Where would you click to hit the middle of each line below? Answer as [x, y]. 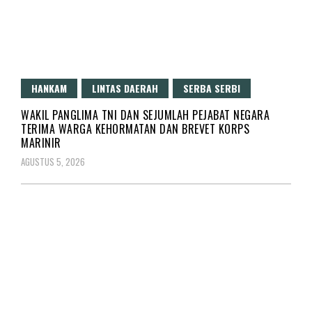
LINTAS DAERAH [125, 88]
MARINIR [41, 142]
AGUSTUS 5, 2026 [53, 161]
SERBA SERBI [212, 88]
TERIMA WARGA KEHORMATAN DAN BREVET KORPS [135, 128]
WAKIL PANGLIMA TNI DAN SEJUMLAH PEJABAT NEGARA [145, 115]
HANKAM [49, 88]
